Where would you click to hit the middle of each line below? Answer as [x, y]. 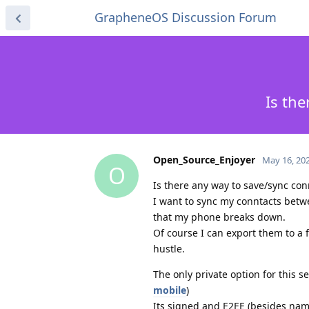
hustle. [169, 248]
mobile [170, 290]
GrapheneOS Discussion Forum [186, 17]
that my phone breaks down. [219, 217]
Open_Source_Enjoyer [204, 159]
